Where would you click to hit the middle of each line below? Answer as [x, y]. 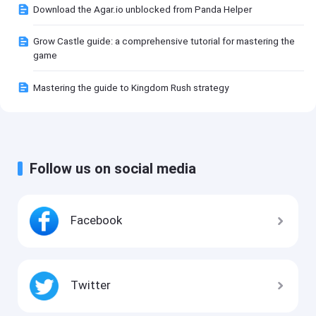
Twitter [91, 285]
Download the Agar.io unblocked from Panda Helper [143, 9]
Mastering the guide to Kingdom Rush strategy [131, 87]
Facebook [97, 220]
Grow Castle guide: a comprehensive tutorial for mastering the [164, 41]
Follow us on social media [113, 168]
